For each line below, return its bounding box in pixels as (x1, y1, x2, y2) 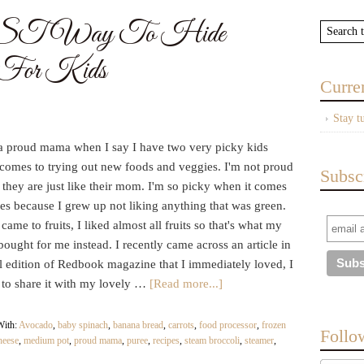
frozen (262, 319, 286, 331)
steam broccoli (184, 335, 240, 346)
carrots (168, 319, 194, 331)
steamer (245, 335, 274, 346)
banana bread (113, 319, 163, 331)
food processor (199, 319, 257, 331)
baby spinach (58, 319, 108, 331)
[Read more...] (149, 277, 223, 290)
